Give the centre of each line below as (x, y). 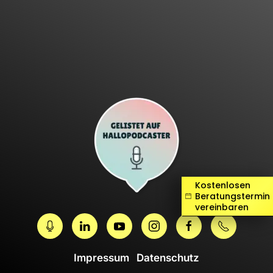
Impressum (101, 257)
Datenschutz (168, 257)
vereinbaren (222, 207)
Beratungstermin (232, 196)
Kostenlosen (223, 185)
